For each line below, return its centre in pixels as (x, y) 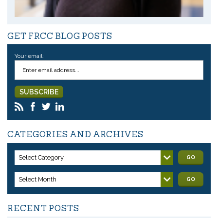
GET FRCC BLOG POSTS (60, 36)
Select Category (41, 157)
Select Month (37, 179)
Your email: (29, 56)
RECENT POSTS (43, 208)
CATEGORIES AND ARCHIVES (75, 135)
